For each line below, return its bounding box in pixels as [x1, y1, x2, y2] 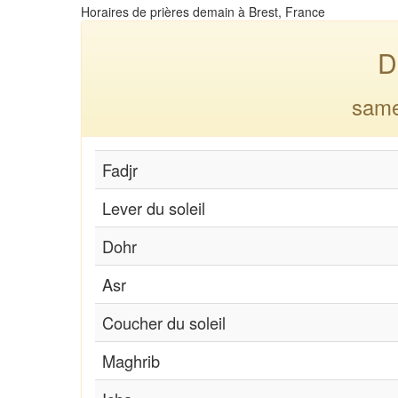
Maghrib [102, 348, 160, 372]
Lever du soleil [102, 195, 205, 219]
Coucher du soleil [102, 310, 226, 334]
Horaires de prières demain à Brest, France [81, 2, 325, 20]
